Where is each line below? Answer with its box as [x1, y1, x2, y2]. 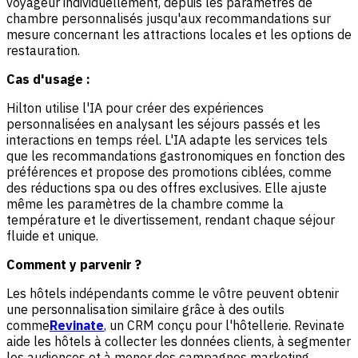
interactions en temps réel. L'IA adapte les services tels [6, 131, 328, 148]
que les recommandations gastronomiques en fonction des [6, 147, 345, 164]
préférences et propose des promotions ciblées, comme [6, 163, 332, 180]
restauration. [6, 42, 80, 58]
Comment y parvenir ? [6, 256, 141, 272]
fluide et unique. [6, 227, 98, 244]
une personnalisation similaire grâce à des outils [6, 300, 284, 317]
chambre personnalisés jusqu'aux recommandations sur [6, 10, 331, 26]
